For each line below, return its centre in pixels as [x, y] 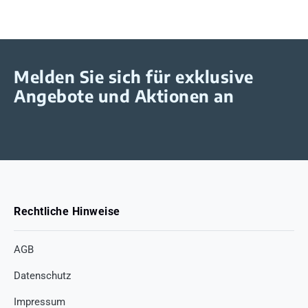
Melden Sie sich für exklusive [134, 76]
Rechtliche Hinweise [67, 211]
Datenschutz [42, 275]
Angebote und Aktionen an [124, 95]
